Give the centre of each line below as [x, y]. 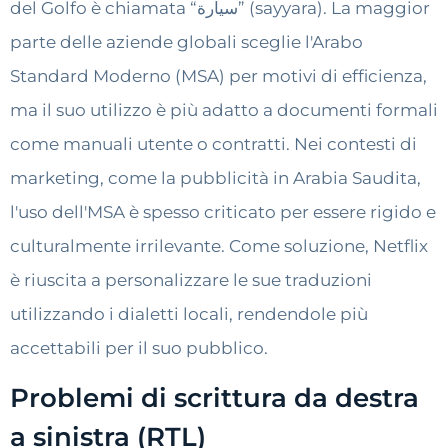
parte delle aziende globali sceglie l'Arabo [186, 41]
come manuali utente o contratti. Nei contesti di [213, 143]
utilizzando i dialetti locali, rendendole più [189, 313]
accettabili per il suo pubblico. [139, 347]
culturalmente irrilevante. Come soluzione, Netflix [219, 245]
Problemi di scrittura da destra [214, 398]
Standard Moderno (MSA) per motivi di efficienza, [218, 75]
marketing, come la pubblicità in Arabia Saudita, [215, 177]
